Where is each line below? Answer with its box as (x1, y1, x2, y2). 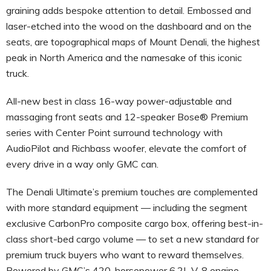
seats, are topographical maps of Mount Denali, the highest (6, 35, 260, 48)
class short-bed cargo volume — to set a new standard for (6, 232, 259, 245)
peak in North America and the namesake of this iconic (6, 51, 242, 64)
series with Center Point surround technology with (6, 126, 223, 139)
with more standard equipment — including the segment (6, 201, 247, 214)
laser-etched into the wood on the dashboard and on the (6, 19, 252, 32)
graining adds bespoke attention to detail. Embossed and (6, 4, 251, 16)
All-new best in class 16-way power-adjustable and (6, 94, 232, 107)
